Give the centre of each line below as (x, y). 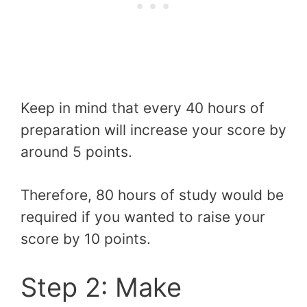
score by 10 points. (86, 239)
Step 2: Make (101, 287)
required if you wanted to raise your (143, 217)
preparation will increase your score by (153, 130)
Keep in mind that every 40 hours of (143, 108)
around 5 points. (76, 151)
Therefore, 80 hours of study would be (152, 195)
